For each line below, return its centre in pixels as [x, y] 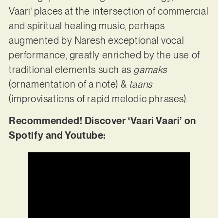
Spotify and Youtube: [58, 135]
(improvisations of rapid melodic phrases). [99, 99]
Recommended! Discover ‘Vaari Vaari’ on [102, 120]
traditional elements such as [71, 70]
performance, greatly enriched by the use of [104, 55]
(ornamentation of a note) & [69, 84]
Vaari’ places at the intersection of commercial [109, 11]
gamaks [150, 70]
